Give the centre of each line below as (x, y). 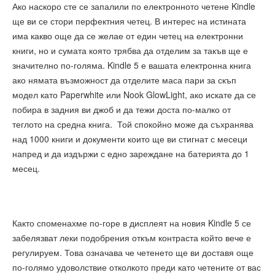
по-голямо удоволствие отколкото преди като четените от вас (137, 267)
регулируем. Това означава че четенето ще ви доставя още (133, 253)
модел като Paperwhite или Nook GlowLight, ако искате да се (134, 95)
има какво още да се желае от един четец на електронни (128, 36)
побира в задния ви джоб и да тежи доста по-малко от (122, 110)
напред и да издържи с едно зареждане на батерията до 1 (131, 154)
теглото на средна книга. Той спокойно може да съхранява (133, 124)
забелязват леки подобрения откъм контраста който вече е (132, 238)
